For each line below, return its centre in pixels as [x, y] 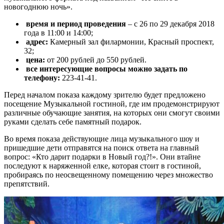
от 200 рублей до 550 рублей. [96, 59]
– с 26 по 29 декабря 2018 [170, 23]
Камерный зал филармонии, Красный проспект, [131, 41]
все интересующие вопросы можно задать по [106, 68]
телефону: [43, 77]
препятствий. [27, 183]
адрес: [37, 41]
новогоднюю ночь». [38, 6]
